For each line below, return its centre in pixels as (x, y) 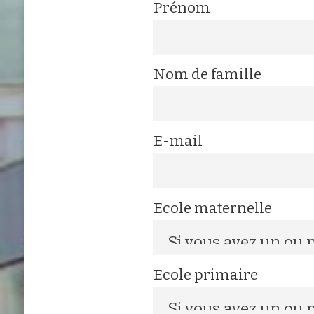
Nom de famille (207, 74)
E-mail (178, 141)
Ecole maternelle (212, 208)
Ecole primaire (205, 274)
